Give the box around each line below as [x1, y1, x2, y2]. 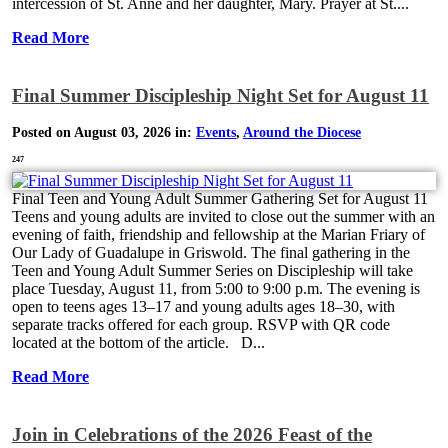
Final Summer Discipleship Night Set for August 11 [12, 84, 429, 106]
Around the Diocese [243, 125, 361, 141]
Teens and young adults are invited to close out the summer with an [12, 208, 435, 226]
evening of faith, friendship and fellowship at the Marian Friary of [12, 226, 425, 244]
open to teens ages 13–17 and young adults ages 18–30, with [12, 298, 395, 316]
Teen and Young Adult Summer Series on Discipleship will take [12, 262, 413, 280]
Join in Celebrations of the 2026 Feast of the [12, 423, 372, 445]
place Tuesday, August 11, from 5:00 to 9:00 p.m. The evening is [12, 280, 420, 298]
